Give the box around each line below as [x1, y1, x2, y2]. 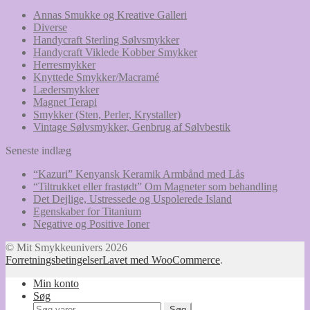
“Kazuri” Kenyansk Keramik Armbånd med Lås [33, 167, 244, 180]
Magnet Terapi [33, 95, 97, 108]
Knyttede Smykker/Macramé [33, 71, 159, 83]
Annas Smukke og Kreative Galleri [33, 8, 187, 21]
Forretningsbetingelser [6, 253, 102, 266]
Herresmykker [33, 58, 95, 71]
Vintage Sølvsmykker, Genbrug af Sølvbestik [33, 120, 230, 133]
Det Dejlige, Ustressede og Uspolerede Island [33, 192, 232, 205]
